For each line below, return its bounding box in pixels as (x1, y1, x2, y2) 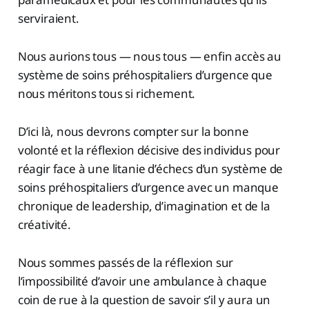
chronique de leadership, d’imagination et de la (17, 198, 270, 215)
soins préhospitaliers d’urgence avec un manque (17, 179, 279, 196)
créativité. (17, 217, 71, 233)
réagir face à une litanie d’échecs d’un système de (17, 161, 283, 177)
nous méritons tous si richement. (17, 86, 196, 102)
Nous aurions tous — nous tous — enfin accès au (17, 48, 281, 65)
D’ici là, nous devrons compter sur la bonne (17, 123, 249, 140)
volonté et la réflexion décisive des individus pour (17, 142, 281, 159)
